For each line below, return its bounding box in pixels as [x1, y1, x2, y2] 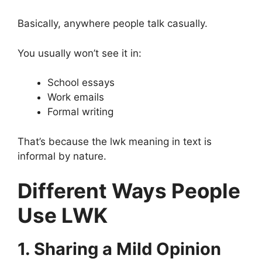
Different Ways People [18, 178, 240, 204]
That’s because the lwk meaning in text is [18, 135, 212, 147]
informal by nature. [18, 150, 106, 162]
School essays [47, 77, 115, 89]
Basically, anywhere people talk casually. [18, 18, 208, 30]
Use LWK [18, 203, 108, 228]
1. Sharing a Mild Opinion [18, 239, 221, 260]
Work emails [47, 91, 104, 104]
